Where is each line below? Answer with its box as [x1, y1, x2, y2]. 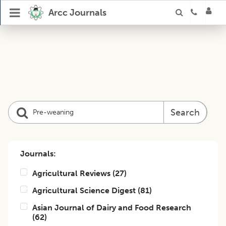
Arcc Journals [48, 7, 106, 18]
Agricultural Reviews [32, 168, 110, 178]
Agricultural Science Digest [32, 186, 136, 195]
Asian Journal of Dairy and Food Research [32, 203, 191, 212]
